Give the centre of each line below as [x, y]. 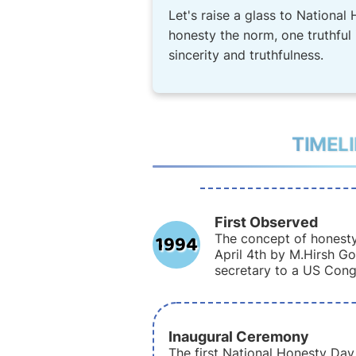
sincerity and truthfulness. [246, 55]
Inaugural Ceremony [239, 336]
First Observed [266, 222]
